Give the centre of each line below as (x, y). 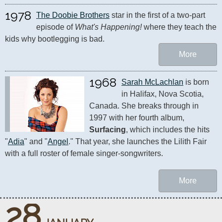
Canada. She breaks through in (144, 106)
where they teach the (179, 27)
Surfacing (108, 130)
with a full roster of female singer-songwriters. (84, 153)
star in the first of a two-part (157, 15)
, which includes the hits (168, 130)
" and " (36, 141)
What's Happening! (108, 27)
